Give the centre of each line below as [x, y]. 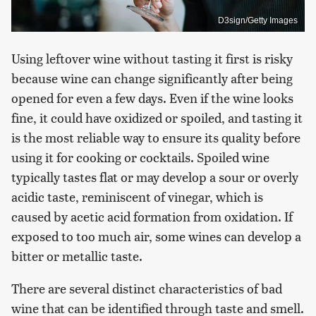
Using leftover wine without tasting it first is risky [152, 58]
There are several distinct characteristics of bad [147, 288]
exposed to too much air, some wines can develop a [156, 236]
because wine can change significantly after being [152, 78]
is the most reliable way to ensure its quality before [156, 137]
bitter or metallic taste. [77, 255]
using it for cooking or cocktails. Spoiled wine [140, 157]
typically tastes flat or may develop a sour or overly [155, 176]
